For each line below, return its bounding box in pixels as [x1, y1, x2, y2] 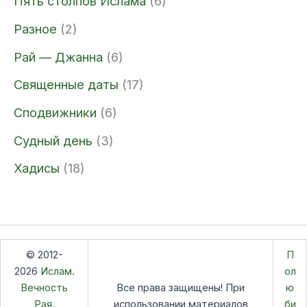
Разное [14, 21, 57, 36]
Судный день [14, 132, 93, 148]
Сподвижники [14, 105, 97, 120]
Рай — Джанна [14, 49, 103, 64]
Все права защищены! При [116, 281, 245, 294]
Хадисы [14, 160, 60, 176]
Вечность [21, 281, 68, 294]
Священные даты [14, 77, 119, 93]
